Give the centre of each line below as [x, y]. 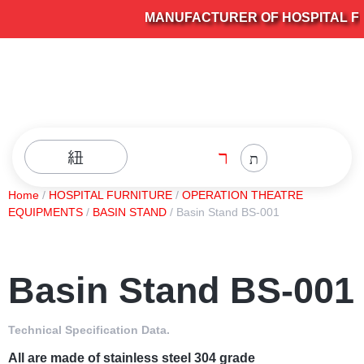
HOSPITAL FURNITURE [110, 195]
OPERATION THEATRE [243, 195]
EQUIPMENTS [45, 212]
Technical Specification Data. [89, 329]
